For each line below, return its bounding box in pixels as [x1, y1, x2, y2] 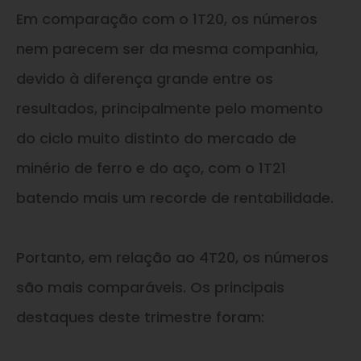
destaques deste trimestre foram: [16, 306, 264, 327]
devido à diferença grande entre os [16, 68, 273, 89]
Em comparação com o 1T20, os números [16, 8, 317, 29]
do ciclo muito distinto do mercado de [16, 127, 297, 148]
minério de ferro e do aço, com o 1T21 [16, 157, 286, 178]
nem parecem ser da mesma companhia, [16, 38, 318, 59]
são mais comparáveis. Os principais [16, 276, 284, 297]
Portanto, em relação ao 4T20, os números [16, 247, 329, 268]
